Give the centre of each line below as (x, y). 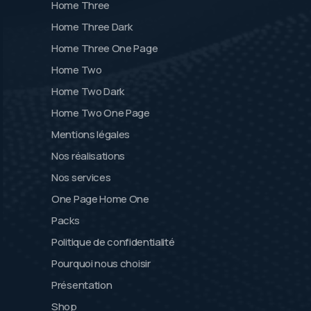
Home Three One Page (105, 48)
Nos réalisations (89, 155)
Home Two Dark (88, 91)
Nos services (81, 177)
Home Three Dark (92, 26)
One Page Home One (100, 199)
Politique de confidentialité (113, 242)
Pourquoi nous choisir (101, 263)
